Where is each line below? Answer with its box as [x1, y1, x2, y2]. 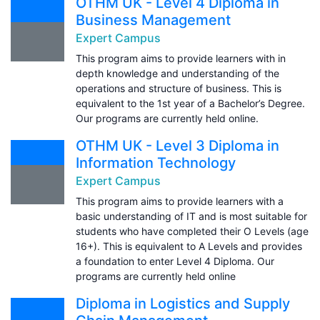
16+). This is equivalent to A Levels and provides [76, 239, 302, 252]
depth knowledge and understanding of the [76, 66, 279, 79]
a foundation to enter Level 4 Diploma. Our [76, 254, 274, 267]
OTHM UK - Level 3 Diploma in [76, 136, 279, 154]
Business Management [76, 11, 231, 29]
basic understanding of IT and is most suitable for [76, 209, 307, 222]
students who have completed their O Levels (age [76, 224, 309, 237]
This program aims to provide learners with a [76, 194, 284, 207]
